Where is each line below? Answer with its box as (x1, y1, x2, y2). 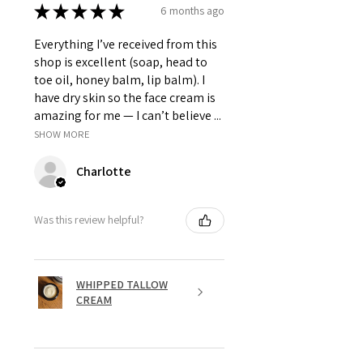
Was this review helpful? (34, 212, 144, 228)
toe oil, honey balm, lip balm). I (34, 70, 205, 88)
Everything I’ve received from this (34, 35, 217, 53)
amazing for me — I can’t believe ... (34, 106, 221, 124)
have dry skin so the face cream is (34, 88, 216, 106)
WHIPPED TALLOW (76, 276, 168, 292)
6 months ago (160, 3, 224, 19)
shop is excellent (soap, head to (34, 53, 207, 70)
